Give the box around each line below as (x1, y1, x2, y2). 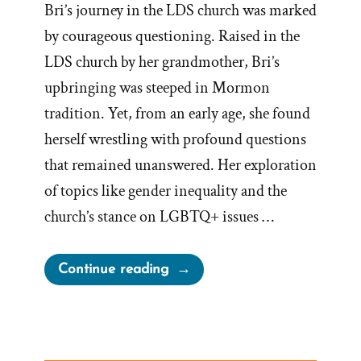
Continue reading (57, 263, 169, 277)
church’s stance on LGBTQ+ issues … (44, 206, 274, 228)
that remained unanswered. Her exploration (44, 155, 317, 176)
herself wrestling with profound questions (44, 129, 306, 151)
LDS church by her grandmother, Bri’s (44, 52, 280, 73)
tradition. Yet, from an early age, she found (44, 103, 310, 125)
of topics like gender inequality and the (44, 180, 287, 202)
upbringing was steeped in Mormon (44, 77, 270, 99)
